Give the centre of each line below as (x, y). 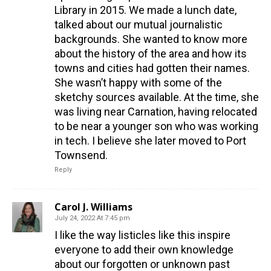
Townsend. (81, 155)
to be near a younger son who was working (156, 126)
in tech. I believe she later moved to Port (150, 141)
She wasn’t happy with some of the (138, 83)
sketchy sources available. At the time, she (157, 97)
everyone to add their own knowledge (144, 250)
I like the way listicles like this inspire (142, 235)
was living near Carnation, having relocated (156, 112)
